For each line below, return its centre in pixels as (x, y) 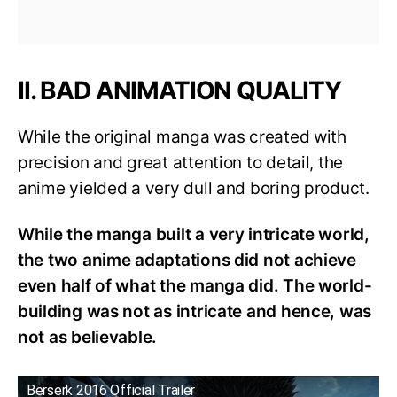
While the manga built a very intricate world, (194, 235)
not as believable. (88, 338)
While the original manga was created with (182, 136)
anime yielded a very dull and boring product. (194, 188)
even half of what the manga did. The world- (195, 286)
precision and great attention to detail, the (181, 162)
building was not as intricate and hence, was (195, 312)
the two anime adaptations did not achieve (187, 261)
